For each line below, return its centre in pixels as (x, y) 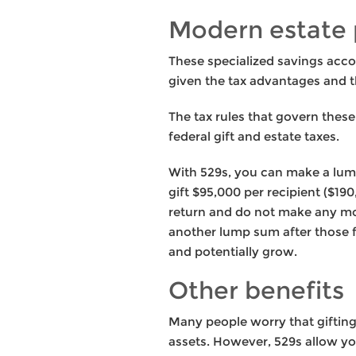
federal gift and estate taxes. (254, 136)
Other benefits (256, 290)
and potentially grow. (233, 251)
